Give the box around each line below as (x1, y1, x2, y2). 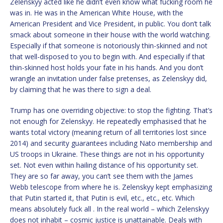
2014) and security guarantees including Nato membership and (10, 138, 212, 148)
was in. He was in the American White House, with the (10, 7, 183, 17)
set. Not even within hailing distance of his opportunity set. (10, 160, 198, 170)
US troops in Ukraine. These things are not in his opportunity (10, 149, 204, 159)
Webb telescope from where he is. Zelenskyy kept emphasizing (10, 182, 212, 192)
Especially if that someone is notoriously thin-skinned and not (10, 40, 208, 50)
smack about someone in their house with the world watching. (10, 29, 211, 39)
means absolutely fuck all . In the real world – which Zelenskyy (10, 204, 209, 214)
